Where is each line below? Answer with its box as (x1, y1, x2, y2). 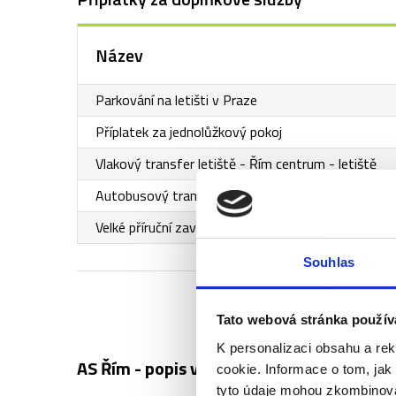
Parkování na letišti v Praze (95, 89, 257, 110)
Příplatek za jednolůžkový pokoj (95, 121, 282, 142)
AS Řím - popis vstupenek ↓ (77, 354, 282, 382)
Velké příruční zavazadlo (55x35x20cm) (95, 217, 324, 238)
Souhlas (303, 254, 354, 270)
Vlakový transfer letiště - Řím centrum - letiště (95, 153, 377, 174)
